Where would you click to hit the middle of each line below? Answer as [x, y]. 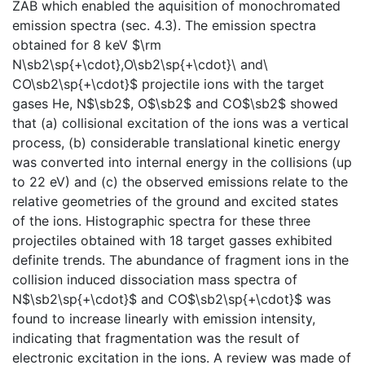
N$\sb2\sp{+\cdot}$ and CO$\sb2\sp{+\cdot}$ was [172, 299]
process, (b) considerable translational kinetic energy [176, 142]
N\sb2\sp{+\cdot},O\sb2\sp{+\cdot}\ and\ [140, 64]
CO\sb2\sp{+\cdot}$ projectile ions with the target [168, 84]
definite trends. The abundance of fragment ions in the [180, 259]
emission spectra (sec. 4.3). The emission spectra [164, 25]
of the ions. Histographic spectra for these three [161, 220]
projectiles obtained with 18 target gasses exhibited [172, 240]
